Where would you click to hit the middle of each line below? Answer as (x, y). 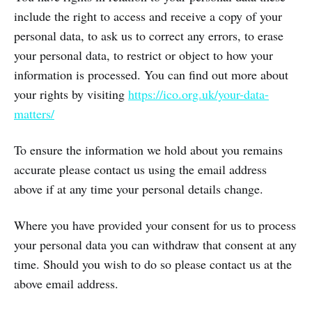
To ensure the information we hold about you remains (148, 150)
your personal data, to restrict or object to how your (143, 55)
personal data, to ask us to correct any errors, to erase (149, 36)
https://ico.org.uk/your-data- (198, 94)
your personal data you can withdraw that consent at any (155, 244)
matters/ (34, 114)
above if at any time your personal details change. (139, 189)
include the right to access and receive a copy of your (148, 16)
